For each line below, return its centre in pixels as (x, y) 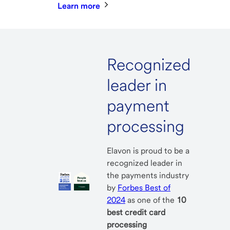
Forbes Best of (144, 188)
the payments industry (148, 176)
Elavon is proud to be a (148, 151)
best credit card (136, 213)
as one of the (151, 200)
